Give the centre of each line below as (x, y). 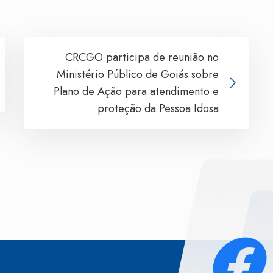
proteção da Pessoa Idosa (158, 108)
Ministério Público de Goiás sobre (138, 74)
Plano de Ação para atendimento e (136, 91)
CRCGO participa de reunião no (142, 57)
